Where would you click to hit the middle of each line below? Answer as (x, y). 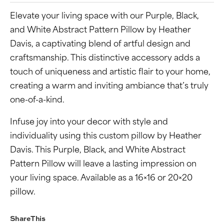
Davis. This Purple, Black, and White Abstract (98, 150)
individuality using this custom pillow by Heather (106, 136)
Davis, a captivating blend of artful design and (100, 44)
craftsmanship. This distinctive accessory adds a (105, 58)
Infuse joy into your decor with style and (89, 122)
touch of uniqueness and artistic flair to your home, (110, 72)
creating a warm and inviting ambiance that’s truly (109, 86)
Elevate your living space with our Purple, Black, (104, 16)
